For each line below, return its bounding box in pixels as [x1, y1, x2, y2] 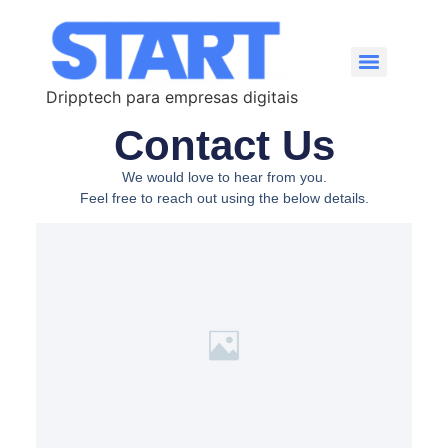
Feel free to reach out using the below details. [79, 189, 369, 206]
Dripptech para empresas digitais [45, 86, 298, 107]
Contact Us [113, 121, 335, 169]
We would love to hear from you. [121, 168, 327, 185]
